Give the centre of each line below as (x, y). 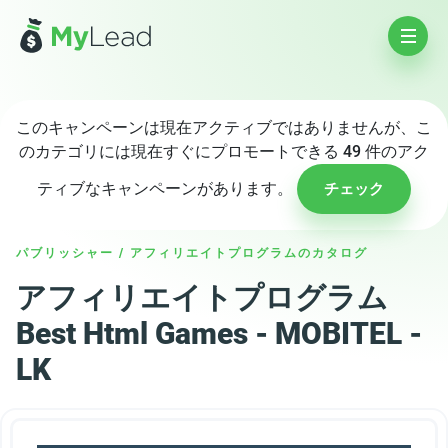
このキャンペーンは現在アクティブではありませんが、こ (224, 127)
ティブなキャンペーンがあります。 (167, 188)
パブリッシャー (65, 253)
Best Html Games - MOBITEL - (219, 333)
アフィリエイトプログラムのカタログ (249, 253)
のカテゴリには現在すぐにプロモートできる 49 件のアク (224, 151)
